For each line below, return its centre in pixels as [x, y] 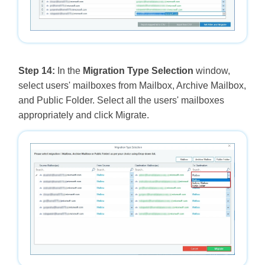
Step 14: [36, 70]
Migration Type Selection [138, 70]
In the [69, 70]
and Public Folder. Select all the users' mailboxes [121, 100]
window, [211, 70]
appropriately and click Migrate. [83, 115]
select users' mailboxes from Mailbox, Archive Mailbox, [132, 85]
